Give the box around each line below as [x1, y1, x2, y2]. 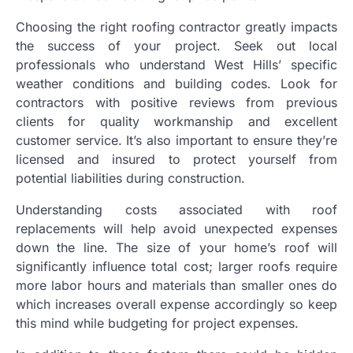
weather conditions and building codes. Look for [16, 75, 337, 91]
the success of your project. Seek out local [16, 37, 337, 54]
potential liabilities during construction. [16, 169, 245, 186]
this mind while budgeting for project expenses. [16, 314, 299, 331]
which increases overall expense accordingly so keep [16, 295, 337, 312]
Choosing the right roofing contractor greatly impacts [16, 18, 337, 35]
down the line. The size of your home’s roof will [16, 239, 337, 255]
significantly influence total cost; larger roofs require [16, 258, 337, 274]
